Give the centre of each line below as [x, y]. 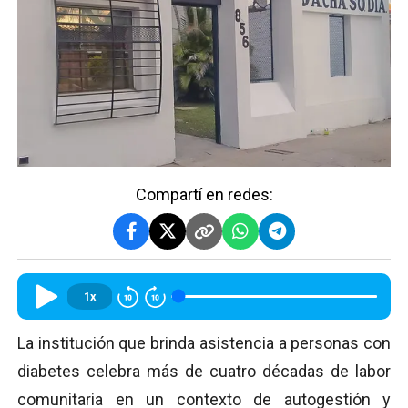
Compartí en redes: [204, 194]
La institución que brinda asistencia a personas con [204, 342]
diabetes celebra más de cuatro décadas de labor [204, 371]
